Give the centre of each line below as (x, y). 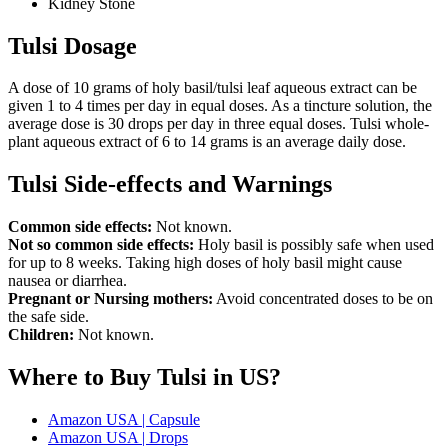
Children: (43, 335)
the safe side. (48, 317)
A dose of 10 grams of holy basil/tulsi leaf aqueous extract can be (212, 88)
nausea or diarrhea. (67, 281)
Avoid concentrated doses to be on (323, 299)
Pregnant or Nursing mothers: (110, 299)
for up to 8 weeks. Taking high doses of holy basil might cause (205, 263)
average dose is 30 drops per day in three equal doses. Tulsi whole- (218, 124)
